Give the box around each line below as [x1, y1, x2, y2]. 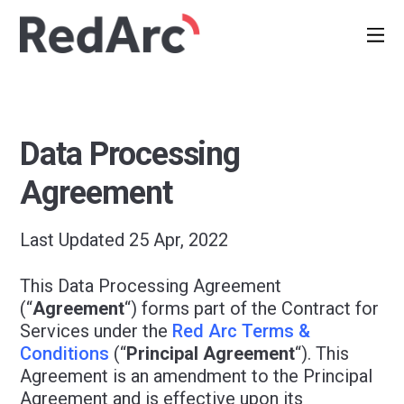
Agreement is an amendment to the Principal [20, 365, 373, 387]
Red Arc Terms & [172, 320, 311, 342]
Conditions [20, 343, 110, 364]
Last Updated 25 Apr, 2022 [20, 229, 229, 251]
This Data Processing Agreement [20, 275, 282, 297]
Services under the [20, 320, 173, 342]
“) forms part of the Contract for [124, 298, 380, 319]
